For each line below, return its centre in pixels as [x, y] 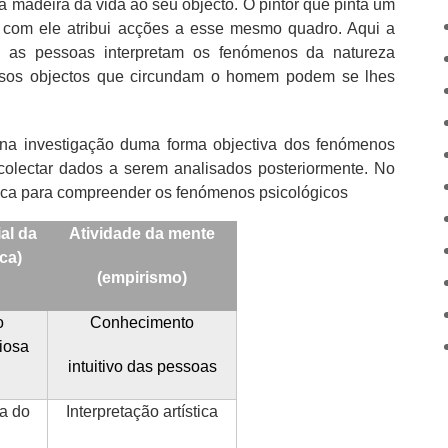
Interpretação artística [142, 411]
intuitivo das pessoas [142, 366]
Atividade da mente [142, 233]
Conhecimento [142, 322]
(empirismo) [142, 277]
